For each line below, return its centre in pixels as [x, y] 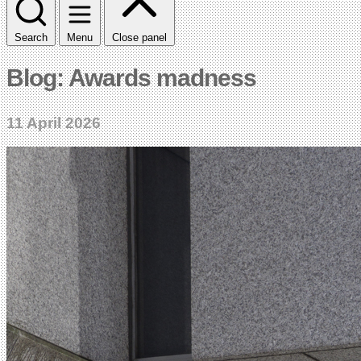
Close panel [139, 37]
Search [31, 37]
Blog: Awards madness [131, 77]
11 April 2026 [54, 122]
